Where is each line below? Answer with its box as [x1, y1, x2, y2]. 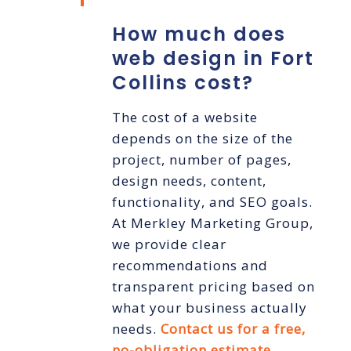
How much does [111, 21, 286, 48]
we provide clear [111, 235, 226, 254]
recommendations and [111, 256, 268, 275]
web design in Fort [111, 45, 314, 72]
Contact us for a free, [160, 320, 306, 338]
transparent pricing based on [111, 277, 315, 296]
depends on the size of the [111, 129, 293, 148]
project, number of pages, [111, 150, 291, 169]
